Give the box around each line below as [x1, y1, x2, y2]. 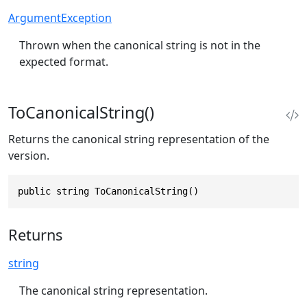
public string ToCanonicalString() [18, 186, 199, 197]
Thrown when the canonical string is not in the [19, 38, 260, 53]
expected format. [19, 54, 108, 70]
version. [8, 148, 49, 164]
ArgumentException [8, 10, 112, 26]
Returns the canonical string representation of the [8, 132, 269, 147]
